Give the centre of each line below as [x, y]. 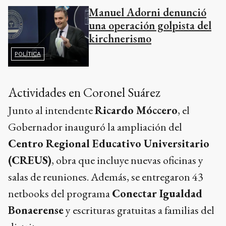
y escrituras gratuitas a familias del [139, 210]
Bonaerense [36, 210]
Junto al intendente [51, 110]
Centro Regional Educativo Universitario [109, 144]
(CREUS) [30, 160]
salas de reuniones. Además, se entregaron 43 [106, 177]
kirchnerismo [120, 39]
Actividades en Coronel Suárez [84, 92]
